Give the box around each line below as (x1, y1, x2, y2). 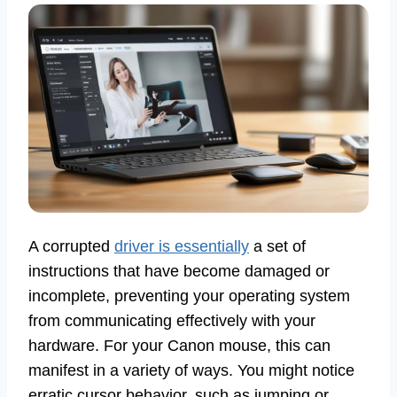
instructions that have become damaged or (28, 262, 330, 281)
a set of (249, 237, 306, 256)
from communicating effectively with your (28, 312, 315, 331)
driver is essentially (114, 237, 249, 256)
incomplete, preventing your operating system (28, 287, 350, 306)
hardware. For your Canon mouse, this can (28, 337, 331, 355)
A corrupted (28, 237, 114, 256)
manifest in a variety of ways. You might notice (28, 362, 354, 380)
